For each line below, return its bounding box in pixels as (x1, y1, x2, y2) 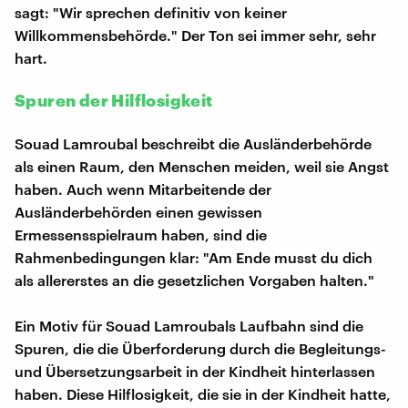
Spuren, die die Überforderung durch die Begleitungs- (15, 339, 386, 357)
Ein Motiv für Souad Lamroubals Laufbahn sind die (15, 316, 363, 334)
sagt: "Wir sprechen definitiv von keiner (15, 3, 287, 21)
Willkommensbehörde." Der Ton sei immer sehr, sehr (15, 25, 376, 44)
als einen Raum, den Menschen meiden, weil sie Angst (15, 157, 389, 175)
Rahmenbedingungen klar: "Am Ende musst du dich (15, 248, 372, 266)
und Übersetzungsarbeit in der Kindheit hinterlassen (15, 362, 375, 380)
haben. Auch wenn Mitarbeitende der (15, 179, 271, 198)
